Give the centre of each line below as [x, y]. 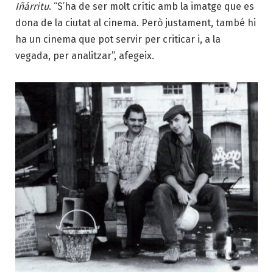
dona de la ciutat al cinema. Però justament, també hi [136, 23]
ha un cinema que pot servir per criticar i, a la [118, 40]
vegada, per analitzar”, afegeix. [85, 56]
